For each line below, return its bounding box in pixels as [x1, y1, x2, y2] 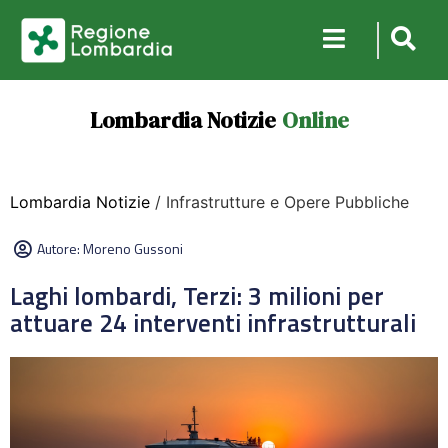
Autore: [37, 238, 83, 259]
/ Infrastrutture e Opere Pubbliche [150, 192, 409, 212]
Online [281, 105, 349, 135]
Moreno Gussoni [83, 238, 183, 259]
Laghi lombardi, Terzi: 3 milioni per [10, 277, 384, 315]
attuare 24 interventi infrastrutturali [10, 304, 416, 342]
